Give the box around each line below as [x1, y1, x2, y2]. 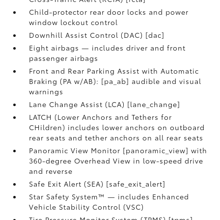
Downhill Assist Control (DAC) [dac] [29, 30, 165, 40]
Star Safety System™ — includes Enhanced [29, 192, 190, 201]
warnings [29, 86, 64, 96]
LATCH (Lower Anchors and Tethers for [29, 112, 172, 122]
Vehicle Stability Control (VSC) [29, 202, 144, 212]
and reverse [29, 166, 73, 176]
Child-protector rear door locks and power [29, 7, 189, 17]
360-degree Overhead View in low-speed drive [29, 156, 204, 165]
